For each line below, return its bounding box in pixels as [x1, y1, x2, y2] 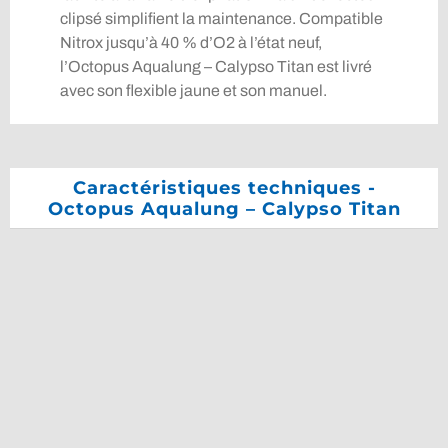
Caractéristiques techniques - [72, 177, 376, 200]
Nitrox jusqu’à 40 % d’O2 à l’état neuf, [59, 34, 322, 52]
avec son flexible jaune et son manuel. [59, 82, 327, 100]
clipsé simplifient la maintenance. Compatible [59, 10, 383, 28]
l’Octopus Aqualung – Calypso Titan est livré [59, 58, 372, 76]
